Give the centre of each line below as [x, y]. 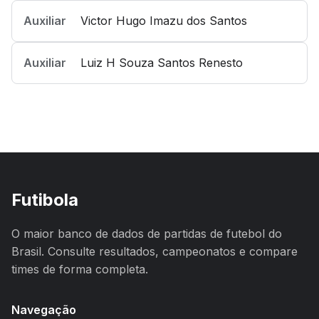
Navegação [44, 310]
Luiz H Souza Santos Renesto [162, 63]
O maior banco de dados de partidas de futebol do [147, 234]
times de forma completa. [80, 269]
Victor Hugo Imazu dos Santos [164, 21]
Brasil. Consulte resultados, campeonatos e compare [155, 251]
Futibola [45, 200]
